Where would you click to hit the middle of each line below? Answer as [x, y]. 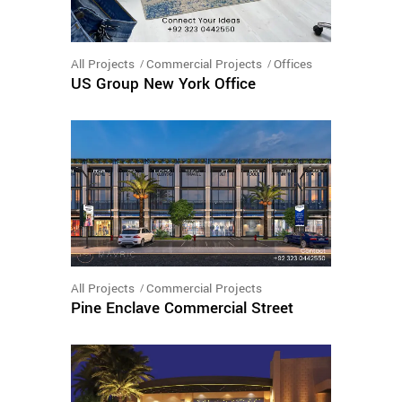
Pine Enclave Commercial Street [182, 309]
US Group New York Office [163, 84]
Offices [293, 64]
